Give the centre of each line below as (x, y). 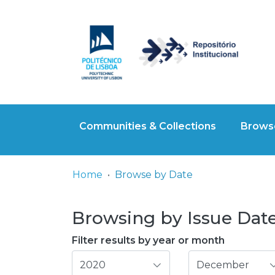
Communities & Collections (148, 126)
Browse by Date (154, 175)
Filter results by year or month (148, 240)
